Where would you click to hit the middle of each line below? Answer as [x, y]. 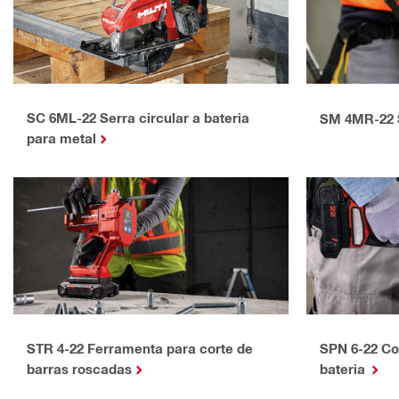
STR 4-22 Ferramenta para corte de [140, 349]
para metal [61, 138]
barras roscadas [79, 369]
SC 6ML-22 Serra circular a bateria [138, 118]
